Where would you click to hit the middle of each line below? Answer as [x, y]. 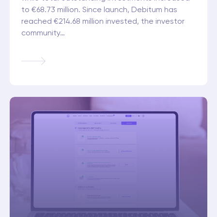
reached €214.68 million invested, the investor [103, 22]
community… [43, 33]
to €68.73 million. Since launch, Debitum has [99, 10]
